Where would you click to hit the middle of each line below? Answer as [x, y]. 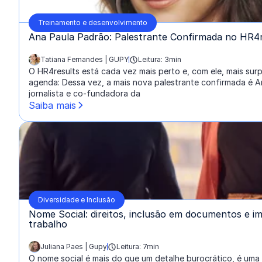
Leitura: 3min [160, 59]
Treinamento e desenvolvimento [93, 23]
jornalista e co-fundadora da [85, 93]
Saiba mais [52, 105]
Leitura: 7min [138, 247]
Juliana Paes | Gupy [74, 247]
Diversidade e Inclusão [77, 200]
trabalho [48, 224]
